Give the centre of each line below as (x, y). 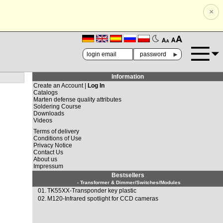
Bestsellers (128, 175)
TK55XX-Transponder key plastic (92, 191)
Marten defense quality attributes (78, 100)
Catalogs (46, 93)
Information (128, 77)
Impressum (49, 166)
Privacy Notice (53, 145)
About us (46, 159)
